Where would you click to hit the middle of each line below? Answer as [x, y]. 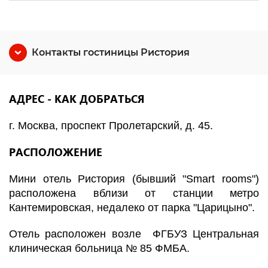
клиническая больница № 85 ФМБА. [99, 248]
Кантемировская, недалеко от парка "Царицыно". [133, 208]
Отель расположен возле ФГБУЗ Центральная [134, 234]
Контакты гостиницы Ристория [111, 52]
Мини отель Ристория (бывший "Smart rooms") [134, 179]
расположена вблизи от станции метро [134, 193]
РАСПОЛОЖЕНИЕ [56, 152]
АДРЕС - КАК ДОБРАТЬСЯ [86, 98]
